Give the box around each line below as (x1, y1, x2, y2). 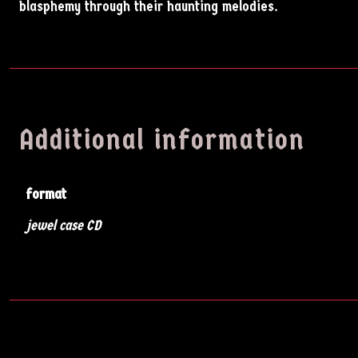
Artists (148, 213, 210, 241)
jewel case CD (26, 217, 101, 234)
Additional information (19, 123, 305, 157)
